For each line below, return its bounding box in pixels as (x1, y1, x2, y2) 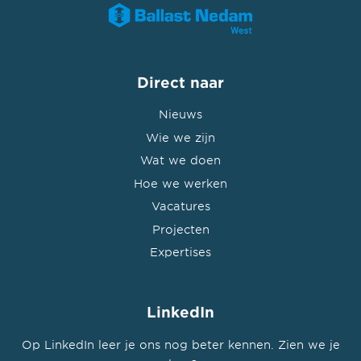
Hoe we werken (134, 176, 227, 190)
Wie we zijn (146, 130, 215, 144)
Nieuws (159, 106, 202, 121)
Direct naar (137, 73, 224, 92)
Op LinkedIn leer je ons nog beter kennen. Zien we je (21, 337, 340, 351)
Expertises (150, 245, 211, 259)
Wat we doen (140, 153, 221, 168)
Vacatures (151, 199, 210, 214)
